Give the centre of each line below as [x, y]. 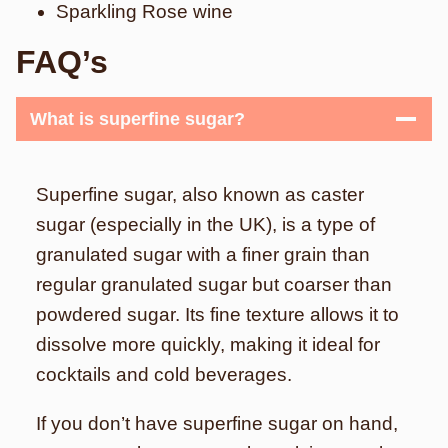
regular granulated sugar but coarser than [214, 284]
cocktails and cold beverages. [164, 374]
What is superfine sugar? [137, 119]
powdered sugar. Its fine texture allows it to [217, 314]
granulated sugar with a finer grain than [203, 254]
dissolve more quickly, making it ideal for [208, 344]
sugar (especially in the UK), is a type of [205, 224]
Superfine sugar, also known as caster [200, 194]
